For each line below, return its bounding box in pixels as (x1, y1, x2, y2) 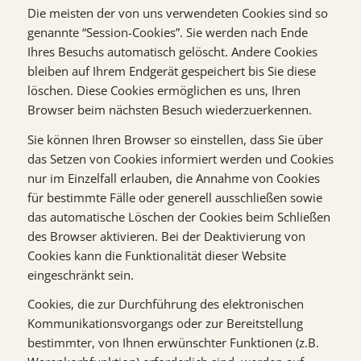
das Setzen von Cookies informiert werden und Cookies (27, 150, 334, 167)
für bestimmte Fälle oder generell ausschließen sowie (27, 189, 322, 205)
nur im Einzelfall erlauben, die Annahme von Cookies (27, 169, 320, 186)
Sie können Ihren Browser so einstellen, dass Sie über (27, 131, 323, 147)
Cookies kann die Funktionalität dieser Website (27, 247, 286, 263)
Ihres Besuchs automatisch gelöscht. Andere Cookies (27, 43, 317, 60)
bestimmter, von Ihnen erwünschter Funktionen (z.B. (27, 334, 319, 351)
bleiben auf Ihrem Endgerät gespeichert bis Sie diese (27, 62, 316, 79)
